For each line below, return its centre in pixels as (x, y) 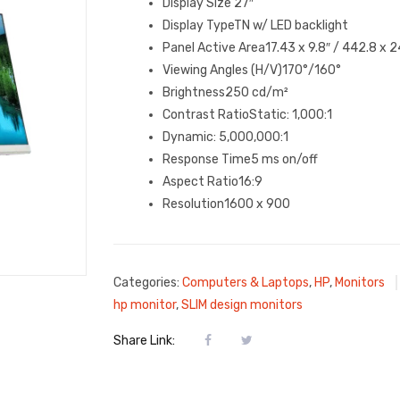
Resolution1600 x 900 (226, 204)
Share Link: (146, 341)
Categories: (148, 283)
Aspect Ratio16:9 (212, 182)
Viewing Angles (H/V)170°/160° (252, 70)
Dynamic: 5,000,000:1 (225, 137)
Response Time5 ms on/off (240, 159)
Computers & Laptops (246, 283)
